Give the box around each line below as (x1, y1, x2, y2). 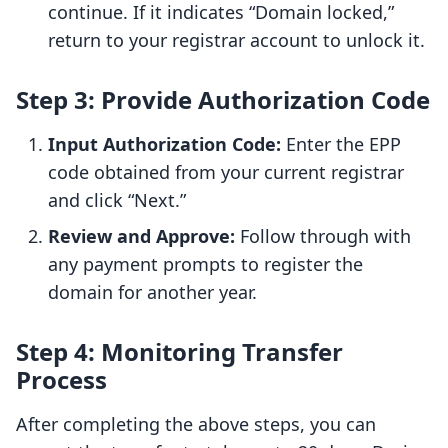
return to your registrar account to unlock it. (48, 28, 425, 53)
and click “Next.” (48, 188, 186, 213)
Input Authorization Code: (48, 132, 281, 157)
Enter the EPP (281, 132, 401, 157)
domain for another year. (48, 280, 257, 305)
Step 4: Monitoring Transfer (16, 335, 343, 369)
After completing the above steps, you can (16, 412, 376, 437)
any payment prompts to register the (48, 252, 363, 277)
